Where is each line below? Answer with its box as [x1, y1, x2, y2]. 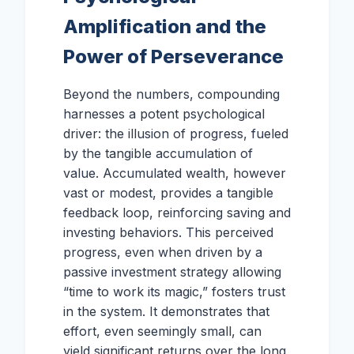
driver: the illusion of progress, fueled [63, 126, 288, 142]
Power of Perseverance [63, 45, 284, 69]
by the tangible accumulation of [63, 145, 253, 162]
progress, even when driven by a [63, 244, 262, 261]
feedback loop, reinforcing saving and [63, 205, 291, 221]
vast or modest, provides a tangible [63, 185, 273, 201]
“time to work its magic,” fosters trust [63, 284, 285, 300]
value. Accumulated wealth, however [63, 165, 286, 182]
